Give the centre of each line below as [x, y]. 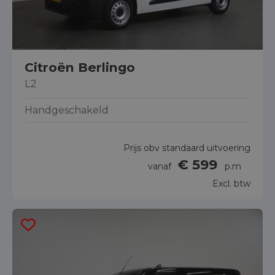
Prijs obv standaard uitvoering [187, 148]
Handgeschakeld [67, 110]
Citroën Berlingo [80, 68]
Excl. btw [231, 184]
